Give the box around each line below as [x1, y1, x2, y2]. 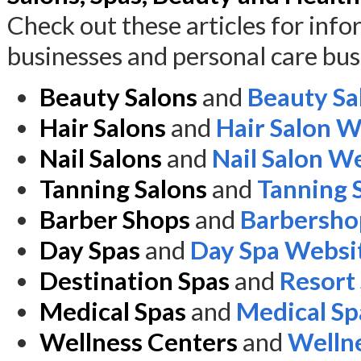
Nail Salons [39, 143, 162, 173]
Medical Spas [39, 296, 186, 326]
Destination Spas [39, 265, 230, 296]
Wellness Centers [39, 326, 238, 357]
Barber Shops [39, 204, 190, 234]
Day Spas [39, 234, 140, 265]
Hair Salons [39, 112, 166, 143]
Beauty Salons [39, 81, 197, 112]
